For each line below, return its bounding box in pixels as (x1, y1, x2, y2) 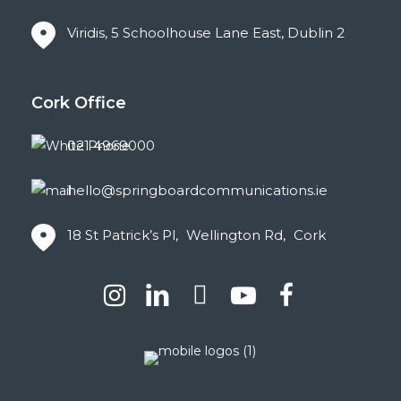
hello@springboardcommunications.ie (66, 181, 328, 199)
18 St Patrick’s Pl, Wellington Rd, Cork (66, 226, 326, 243)
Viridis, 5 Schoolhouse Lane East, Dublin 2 (66, 23, 345, 41)
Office (73, 92, 126, 113)
